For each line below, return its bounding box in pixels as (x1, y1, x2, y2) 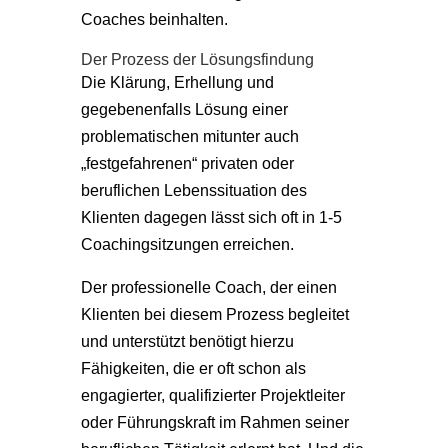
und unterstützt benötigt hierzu (80, 330, 294, 351)
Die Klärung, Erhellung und (80, 71, 274, 92)
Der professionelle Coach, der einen (80, 276, 337, 297)
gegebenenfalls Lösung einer (80, 98, 288, 119)
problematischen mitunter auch (80, 125, 299, 146)
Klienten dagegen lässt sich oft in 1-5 (80, 206, 342, 227)
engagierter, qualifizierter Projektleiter (80, 384, 345, 405)
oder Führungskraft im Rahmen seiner (80, 411, 349, 432)
